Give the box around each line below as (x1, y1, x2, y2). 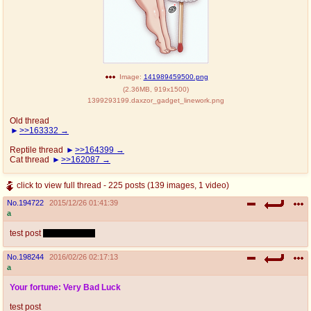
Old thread (10, 116, 49, 125)
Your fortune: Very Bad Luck (10, 283, 121, 292)
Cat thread (10, 155, 51, 164)
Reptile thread (10, 145, 65, 154)
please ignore (43, 228, 95, 237)
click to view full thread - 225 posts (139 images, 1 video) (17, 180, 229, 190)
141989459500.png (143, 72, 208, 81)
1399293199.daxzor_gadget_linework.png (87, 96, 224, 104)
